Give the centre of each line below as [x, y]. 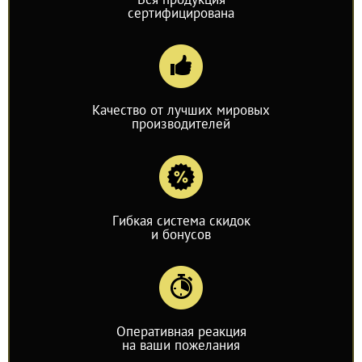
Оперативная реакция [181, 331]
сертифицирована [181, 13]
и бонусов [181, 234]
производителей [181, 124]
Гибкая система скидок [181, 221]
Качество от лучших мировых [181, 110]
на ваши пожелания [181, 345]
